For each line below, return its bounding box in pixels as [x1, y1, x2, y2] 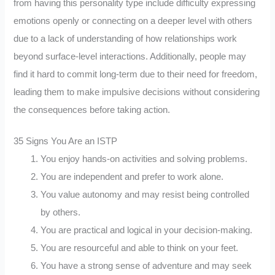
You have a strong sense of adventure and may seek [41, 260, 252, 271]
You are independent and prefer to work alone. [41, 171, 224, 182]
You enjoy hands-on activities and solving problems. [41, 153, 248, 164]
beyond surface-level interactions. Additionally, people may [14, 51, 247, 61]
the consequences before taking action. [14, 104, 171, 115]
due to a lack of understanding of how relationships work [14, 33, 238, 44]
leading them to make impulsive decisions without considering [14, 87, 260, 97]
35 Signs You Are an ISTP [14, 136, 118, 146]
